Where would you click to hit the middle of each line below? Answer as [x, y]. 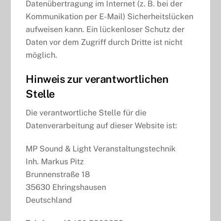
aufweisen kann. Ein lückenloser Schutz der [105, 29]
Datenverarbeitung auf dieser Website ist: [102, 126]
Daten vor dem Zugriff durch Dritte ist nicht [104, 42]
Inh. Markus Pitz [55, 162]
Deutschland [49, 200]
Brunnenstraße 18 [58, 174]
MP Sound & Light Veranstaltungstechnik [101, 149]
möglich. [42, 55]
